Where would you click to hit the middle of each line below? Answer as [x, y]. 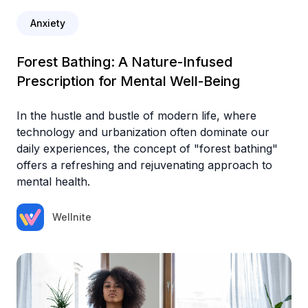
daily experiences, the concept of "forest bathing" [147, 148]
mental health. [53, 181]
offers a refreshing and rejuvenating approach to [144, 165]
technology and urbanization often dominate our [143, 132]
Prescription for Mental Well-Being [128, 81]
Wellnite [72, 217]
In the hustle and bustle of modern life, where [136, 115]
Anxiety [48, 23]
